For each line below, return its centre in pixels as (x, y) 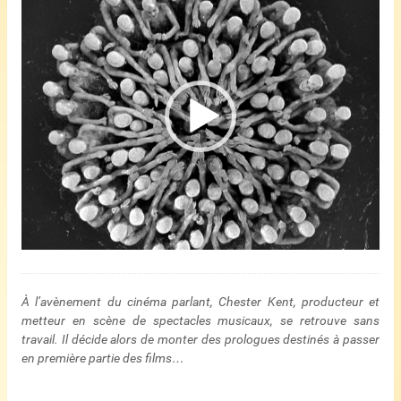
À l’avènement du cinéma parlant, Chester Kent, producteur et (200, 301)
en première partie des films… (103, 358)
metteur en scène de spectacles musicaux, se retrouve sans (200, 320)
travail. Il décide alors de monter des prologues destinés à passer (200, 339)
